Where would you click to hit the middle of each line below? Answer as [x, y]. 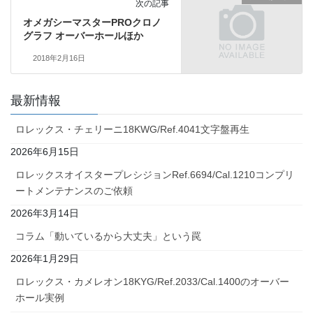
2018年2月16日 [59, 58]
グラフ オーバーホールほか [83, 35]
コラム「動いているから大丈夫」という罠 [108, 236]
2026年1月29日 [45, 258]
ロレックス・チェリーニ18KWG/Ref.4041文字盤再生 [132, 129]
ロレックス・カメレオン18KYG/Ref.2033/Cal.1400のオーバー [152, 281]
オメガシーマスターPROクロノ [92, 22]
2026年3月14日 [45, 213]
